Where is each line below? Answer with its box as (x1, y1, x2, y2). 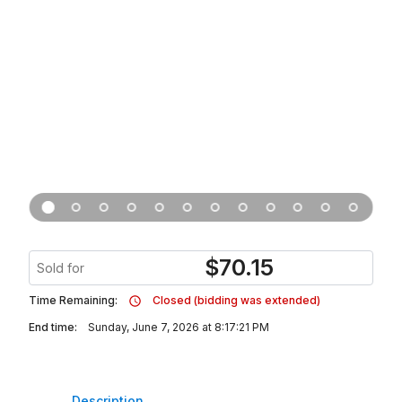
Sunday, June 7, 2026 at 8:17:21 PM (88, 320, 269, 334)
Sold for (37, 260, 84, 275)
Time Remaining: (29, 293, 118, 307)
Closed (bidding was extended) (153, 293, 320, 307)
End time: (29, 320, 77, 334)
